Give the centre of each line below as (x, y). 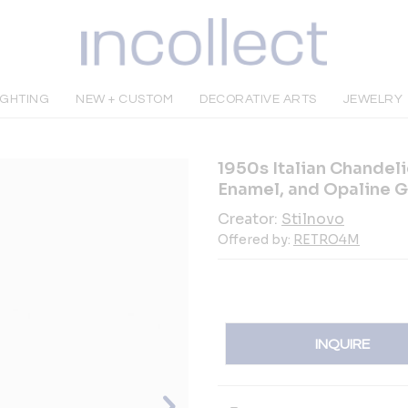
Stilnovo (313, 219)
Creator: (250, 219)
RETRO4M (326, 240)
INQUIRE (343, 344)
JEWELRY (373, 99)
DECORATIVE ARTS (258, 99)
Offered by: (255, 240)
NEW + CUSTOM (125, 99)
